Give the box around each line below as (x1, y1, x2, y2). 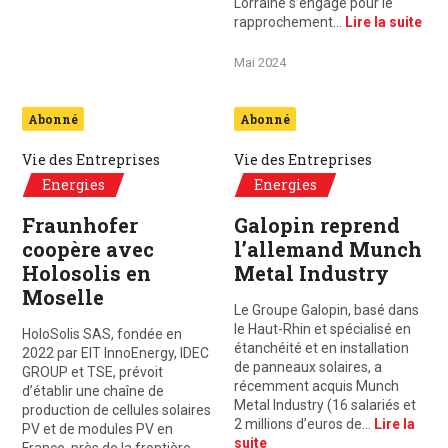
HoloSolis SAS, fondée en (22, 326, 182, 342)
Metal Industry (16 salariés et (234, 397, 416, 413)
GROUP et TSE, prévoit (22, 364, 163, 380)
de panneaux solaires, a (234, 359, 382, 375)
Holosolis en (22, 260, 151, 286)
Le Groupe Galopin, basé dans (234, 302, 419, 318)
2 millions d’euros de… (234, 416, 374, 432)
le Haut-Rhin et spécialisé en (234, 321, 411, 337)
